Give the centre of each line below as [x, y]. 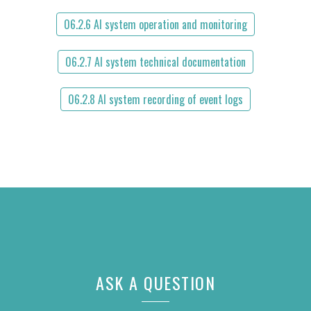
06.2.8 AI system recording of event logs [155, 99]
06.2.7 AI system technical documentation [155, 62]
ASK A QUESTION [155, 283]
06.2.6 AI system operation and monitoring [155, 24]
